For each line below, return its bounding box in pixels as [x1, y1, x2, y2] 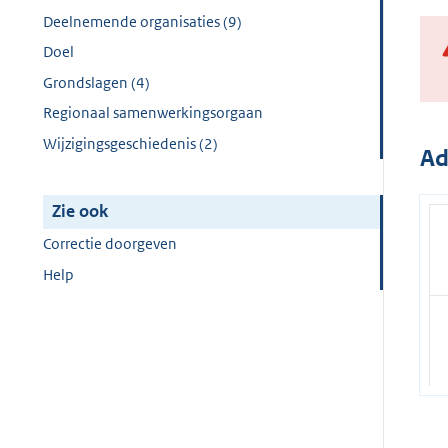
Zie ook [52, 200, 108, 223]
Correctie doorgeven [43, 234, 177, 254]
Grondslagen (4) [43, 72, 150, 92]
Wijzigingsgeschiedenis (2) [43, 133, 218, 153]
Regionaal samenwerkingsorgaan [43, 103, 263, 123]
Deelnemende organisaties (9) [43, 11, 242, 31]
